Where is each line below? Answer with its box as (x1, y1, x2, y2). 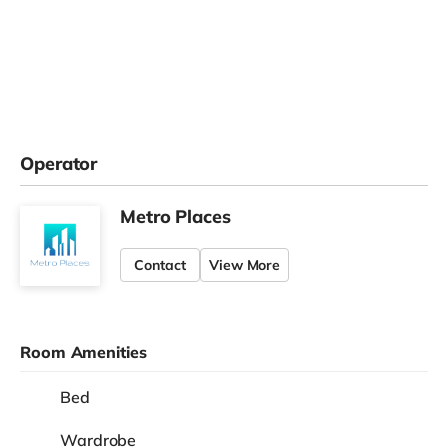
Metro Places (120, 205, 231, 229)
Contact (134, 256, 186, 275)
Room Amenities (20, 342, 147, 363)
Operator (20, 152, 98, 176)
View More (209, 256, 281, 275)
